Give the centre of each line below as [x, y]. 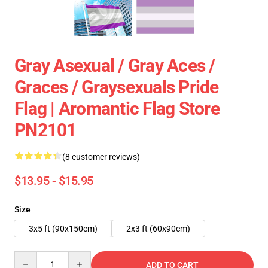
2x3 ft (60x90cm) [158, 229]
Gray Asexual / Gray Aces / [115, 66]
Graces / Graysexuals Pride [117, 87]
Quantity [30, 257]
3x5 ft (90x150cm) [63, 229]
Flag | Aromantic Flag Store [117, 109]
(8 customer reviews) [101, 157]
